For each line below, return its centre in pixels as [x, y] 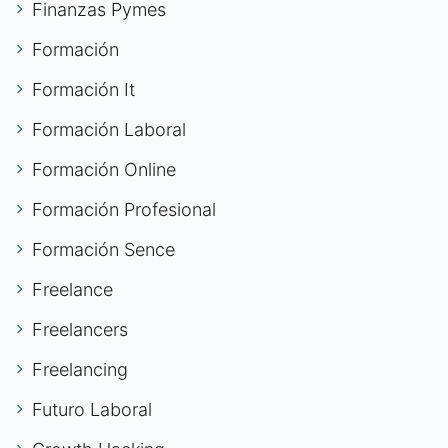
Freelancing [80, 370]
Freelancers [80, 330]
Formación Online [104, 170]
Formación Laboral [109, 130]
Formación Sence [103, 250]
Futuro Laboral [92, 410]
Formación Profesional [124, 210]
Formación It [83, 90]
